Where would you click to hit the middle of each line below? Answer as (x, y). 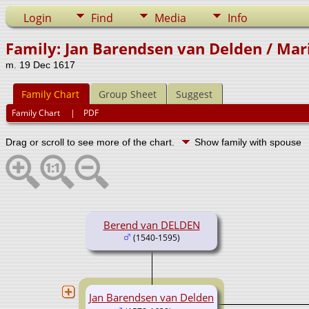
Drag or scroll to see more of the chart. (91, 142)
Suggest (194, 94)
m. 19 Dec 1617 (40, 65)
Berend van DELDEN (151, 225)
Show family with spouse (249, 142)
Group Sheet (128, 94)
